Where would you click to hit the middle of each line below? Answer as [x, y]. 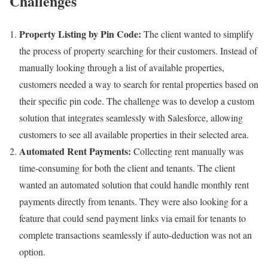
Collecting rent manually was [187, 151]
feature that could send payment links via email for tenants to [133, 218]
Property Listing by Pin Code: [80, 33]
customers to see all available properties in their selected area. [134, 134]
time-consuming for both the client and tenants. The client [127, 167]
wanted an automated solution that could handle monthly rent [134, 184]
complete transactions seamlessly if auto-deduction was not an [135, 234]
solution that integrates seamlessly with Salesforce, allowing [131, 117]
